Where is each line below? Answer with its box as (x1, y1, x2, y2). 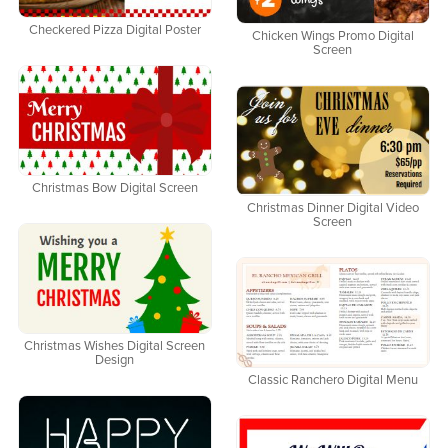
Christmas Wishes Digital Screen (24, 339, 206, 353)
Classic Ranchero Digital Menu (247, 373, 418, 387)
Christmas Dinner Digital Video (246, 201, 419, 215)
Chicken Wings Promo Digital (251, 29, 414, 43)
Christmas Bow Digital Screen (31, 181, 198, 195)
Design (95, 353, 135, 367)
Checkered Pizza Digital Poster (28, 23, 201, 37)
